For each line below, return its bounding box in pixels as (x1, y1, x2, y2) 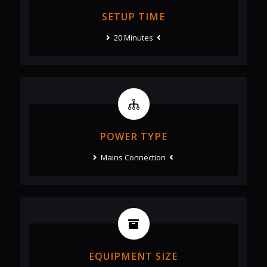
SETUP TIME (101, 10, 165, 24)
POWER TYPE (99, 130, 167, 144)
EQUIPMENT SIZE (89, 250, 178, 263)
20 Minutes (110, 32, 157, 44)
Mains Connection (97, 152, 170, 163)
